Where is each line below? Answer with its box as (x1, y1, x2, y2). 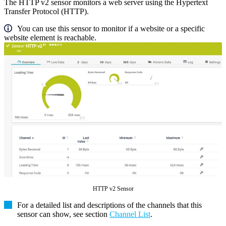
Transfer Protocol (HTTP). (4, 7, 89, 16)
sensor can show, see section (17, 210, 109, 219)
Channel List (109, 210, 150, 219)
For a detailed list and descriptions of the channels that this (17, 201, 202, 210)
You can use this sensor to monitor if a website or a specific (17, 24, 205, 33)
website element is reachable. (4, 33, 96, 42)
